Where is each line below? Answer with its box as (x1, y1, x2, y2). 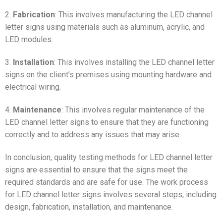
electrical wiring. (5, 82, 61, 92)
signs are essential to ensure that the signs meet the (5, 165, 188, 174)
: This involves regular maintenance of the (61, 105, 205, 115)
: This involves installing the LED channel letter (54, 57, 215, 67)
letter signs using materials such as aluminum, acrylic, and (5, 22, 205, 32)
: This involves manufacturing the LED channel (55, 10, 213, 20)
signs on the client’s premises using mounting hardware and (5, 70, 212, 80)
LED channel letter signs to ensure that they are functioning (5, 117, 209, 127)
